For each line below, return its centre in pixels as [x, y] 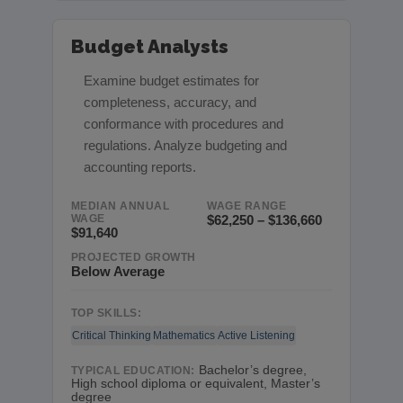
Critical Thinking [111, 335]
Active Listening [256, 335]
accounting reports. [140, 167]
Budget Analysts [149, 47]
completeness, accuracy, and [170, 103]
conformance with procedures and [184, 124]
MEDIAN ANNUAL [120, 206]
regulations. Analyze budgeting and [186, 146]
